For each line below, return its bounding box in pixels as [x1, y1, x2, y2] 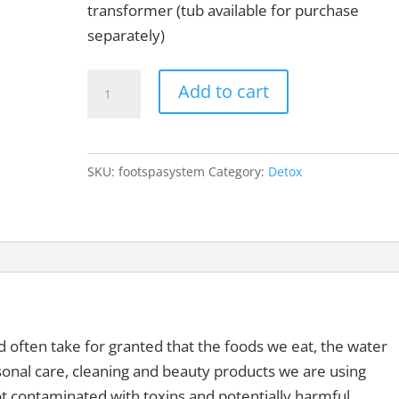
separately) [87, 25, 166, 45]
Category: [208, 163, 269, 180]
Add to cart [178, 79, 270, 103]
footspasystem [118, 163, 206, 180]
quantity [86, 195, 144, 216]
